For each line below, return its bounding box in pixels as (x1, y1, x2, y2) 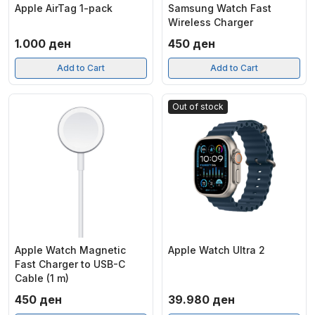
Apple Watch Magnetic (15, 244, 126, 256)
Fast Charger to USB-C (15, 258, 125, 270)
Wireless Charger (168, 16, 253, 28)
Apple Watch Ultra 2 (168, 244, 265, 256)
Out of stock (172, 101, 224, 112)
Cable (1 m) (15, 272, 69, 284)
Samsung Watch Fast (168, 2, 271, 14)
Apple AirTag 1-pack (15, 2, 112, 14)
